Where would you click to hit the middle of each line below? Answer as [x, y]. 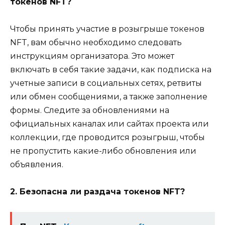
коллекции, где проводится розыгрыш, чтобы [107, 137]
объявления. [37, 164]
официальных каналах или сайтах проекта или [109, 124]
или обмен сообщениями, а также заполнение [109, 96]
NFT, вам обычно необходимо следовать [96, 42]
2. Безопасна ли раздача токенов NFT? [97, 192]
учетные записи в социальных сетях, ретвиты [106, 83]
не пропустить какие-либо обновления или [103, 151]
